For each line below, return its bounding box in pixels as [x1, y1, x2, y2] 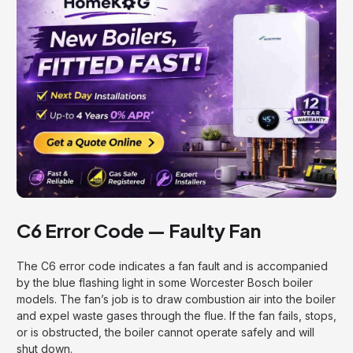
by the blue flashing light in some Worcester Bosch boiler [17, 276, 313, 290]
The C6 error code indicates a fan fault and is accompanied [17, 259, 328, 273]
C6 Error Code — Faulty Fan [17, 218, 261, 243]
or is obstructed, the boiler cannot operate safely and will [17, 325, 314, 340]
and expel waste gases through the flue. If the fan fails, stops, [17, 309, 336, 323]
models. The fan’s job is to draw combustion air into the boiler [17, 292, 336, 307]
